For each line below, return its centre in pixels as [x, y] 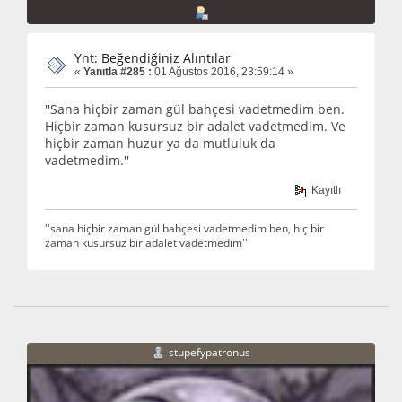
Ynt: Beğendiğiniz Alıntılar [153, 58]
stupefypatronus [210, 352]
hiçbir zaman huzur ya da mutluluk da [160, 144]
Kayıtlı [325, 190]
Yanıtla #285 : [118, 72]
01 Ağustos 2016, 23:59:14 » [223, 72]
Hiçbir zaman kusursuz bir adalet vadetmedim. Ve [195, 127]
